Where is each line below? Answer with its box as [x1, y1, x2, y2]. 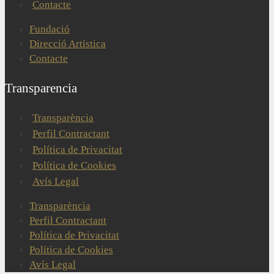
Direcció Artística [29, 38, 106, 50]
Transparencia [5, 81, 77, 96]
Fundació [29, 23, 70, 35]
